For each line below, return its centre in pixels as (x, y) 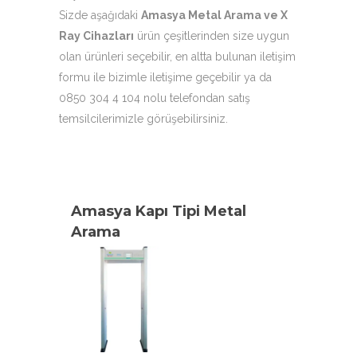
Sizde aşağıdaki (100, 15)
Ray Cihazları (96, 36)
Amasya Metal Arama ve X (214, 15)
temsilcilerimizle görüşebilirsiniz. (143, 119)
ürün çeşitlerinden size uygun (212, 36)
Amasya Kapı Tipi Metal (159, 211)
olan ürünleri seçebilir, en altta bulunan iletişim (177, 57)
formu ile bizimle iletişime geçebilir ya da (165, 77)
